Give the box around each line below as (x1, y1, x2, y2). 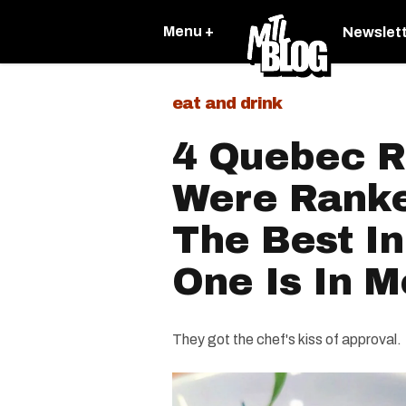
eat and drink (172, 94, 282, 112)
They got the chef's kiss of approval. (172, 332, 401, 347)
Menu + (163, 24, 214, 39)
